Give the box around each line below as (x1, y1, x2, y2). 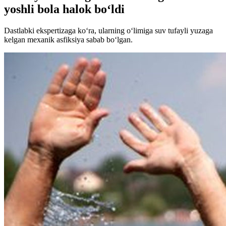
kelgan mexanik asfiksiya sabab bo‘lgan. (4, 35, 133, 44)
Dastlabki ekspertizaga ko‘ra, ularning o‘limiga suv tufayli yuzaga (4, 26, 213, 35)
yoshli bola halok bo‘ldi (4, 2, 125, 16)
